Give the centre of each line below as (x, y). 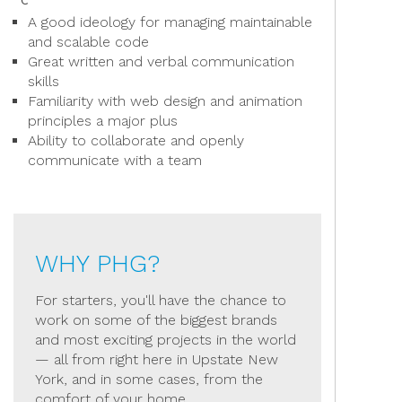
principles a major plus (103, 121)
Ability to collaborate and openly (136, 140)
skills (44, 81)
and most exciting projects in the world (166, 340)
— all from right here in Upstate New (157, 359)
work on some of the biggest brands (156, 320)
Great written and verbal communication (161, 61)
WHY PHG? (97, 263)
